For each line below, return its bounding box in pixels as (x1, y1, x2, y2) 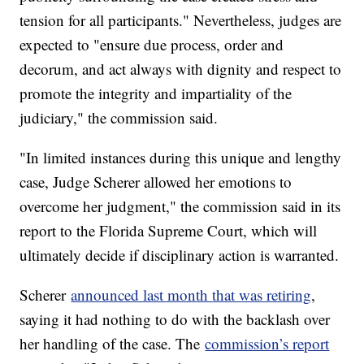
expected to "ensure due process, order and (19, 34, 284, 55)
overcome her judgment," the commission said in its (19, 196, 341, 217)
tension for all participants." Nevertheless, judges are (19, 10, 342, 31)
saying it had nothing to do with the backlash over (19, 309, 331, 330)
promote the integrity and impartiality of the (19, 83, 292, 104)
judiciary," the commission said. (19, 107, 219, 128)
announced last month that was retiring (71, 284, 312, 305)
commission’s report (205, 333, 330, 354)
